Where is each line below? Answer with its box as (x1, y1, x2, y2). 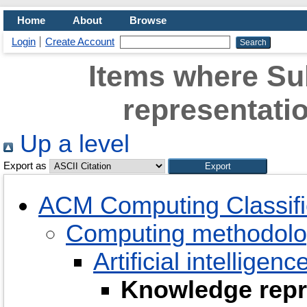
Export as (3, 160, 47, 171)
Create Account (45, 36, 114, 47)
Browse (130, 15, 167, 26)
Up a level (13, 130, 130, 158)
